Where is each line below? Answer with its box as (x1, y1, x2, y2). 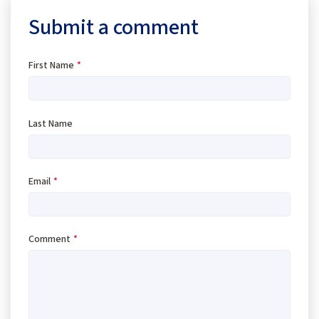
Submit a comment (28, 12, 199, 43)
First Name (28, 58, 74, 73)
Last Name (28, 116, 73, 131)
